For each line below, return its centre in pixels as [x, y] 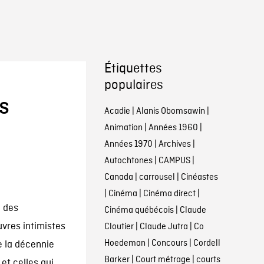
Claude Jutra [164, 227]
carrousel [157, 177]
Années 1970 [128, 144]
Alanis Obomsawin [170, 111]
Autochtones [128, 161]
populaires [133, 85]
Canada [118, 177]
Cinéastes [199, 177]
